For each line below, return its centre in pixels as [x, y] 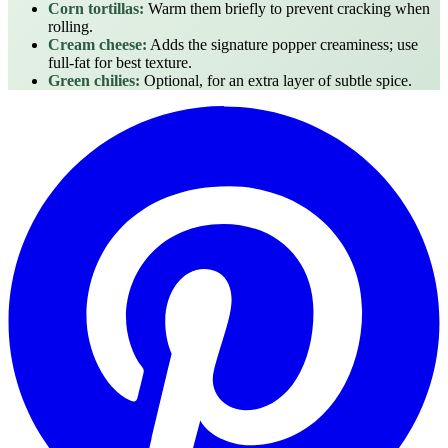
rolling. [70, 26]
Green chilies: [94, 80]
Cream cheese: [97, 44]
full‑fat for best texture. [120, 62]
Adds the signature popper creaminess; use [282, 44]
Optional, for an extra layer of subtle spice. [276, 80]
